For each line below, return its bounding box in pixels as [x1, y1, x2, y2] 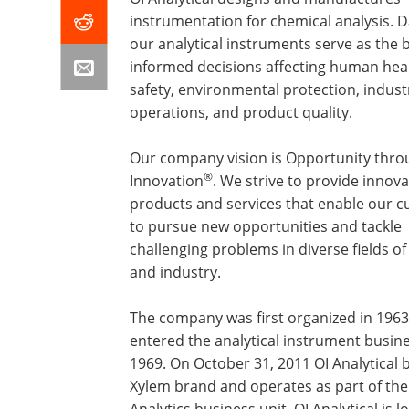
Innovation [130, 170, 204, 190]
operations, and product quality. [130, 101, 352, 121]
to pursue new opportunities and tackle [130, 215, 402, 236]
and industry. [130, 261, 221, 281]
